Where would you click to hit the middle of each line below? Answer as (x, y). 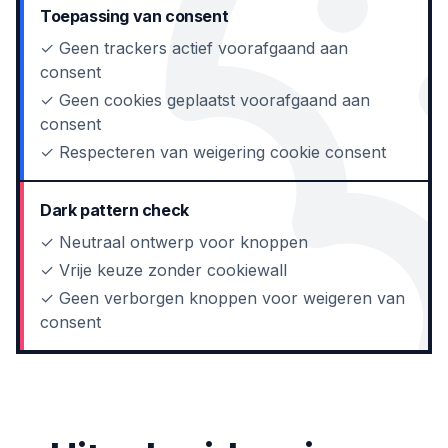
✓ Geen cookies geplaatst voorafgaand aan (205, 100)
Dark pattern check (114, 210)
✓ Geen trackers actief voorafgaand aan (194, 48)
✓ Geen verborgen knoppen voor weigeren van (222, 298)
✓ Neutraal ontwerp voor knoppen (174, 242)
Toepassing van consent (134, 16)
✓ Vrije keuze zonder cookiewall (163, 270)
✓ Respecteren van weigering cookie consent (213, 152)
